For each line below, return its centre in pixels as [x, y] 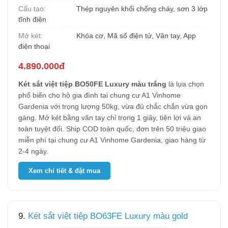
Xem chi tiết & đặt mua [64, 171]
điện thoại [34, 46]
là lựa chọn [185, 84]
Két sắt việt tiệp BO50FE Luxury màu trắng [92, 84]
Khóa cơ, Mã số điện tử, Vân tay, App [135, 36]
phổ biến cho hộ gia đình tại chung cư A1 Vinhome [99, 95]
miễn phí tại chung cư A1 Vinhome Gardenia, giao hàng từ [112, 140]
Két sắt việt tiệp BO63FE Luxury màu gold [108, 216]
